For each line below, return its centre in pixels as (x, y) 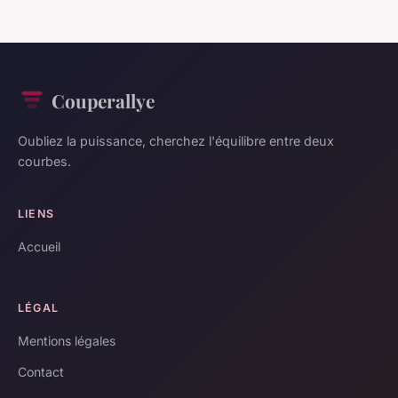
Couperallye (103, 100)
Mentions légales (67, 340)
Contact (41, 371)
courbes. (44, 161)
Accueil (39, 246)
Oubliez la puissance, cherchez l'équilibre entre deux (176, 140)
